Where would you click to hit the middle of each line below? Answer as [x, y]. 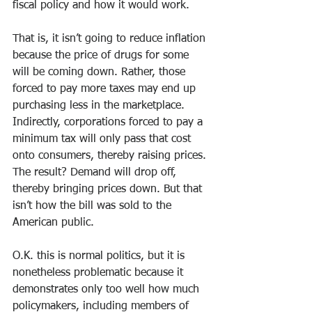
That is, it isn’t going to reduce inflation [111, 39]
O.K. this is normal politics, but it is [100, 256]
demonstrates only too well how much [108, 290]
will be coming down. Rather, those [101, 72]
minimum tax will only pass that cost [103, 139]
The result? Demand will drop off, [96, 173]
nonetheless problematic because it [100, 273]
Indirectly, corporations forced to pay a [109, 123]
